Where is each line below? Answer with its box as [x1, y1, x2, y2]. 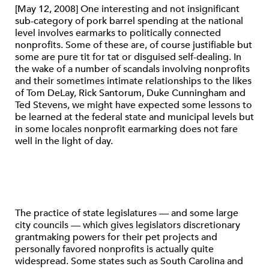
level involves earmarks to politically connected [15, 26, 221, 40]
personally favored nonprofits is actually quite [15, 243, 214, 256]
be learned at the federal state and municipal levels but [15, 110, 254, 124]
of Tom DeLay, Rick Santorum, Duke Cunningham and [15, 86, 246, 100]
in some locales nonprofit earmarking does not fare [15, 122, 238, 136]
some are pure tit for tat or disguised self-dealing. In [15, 50, 241, 64]
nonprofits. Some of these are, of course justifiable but [15, 38, 252, 52]
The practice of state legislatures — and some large [15, 207, 238, 220]
